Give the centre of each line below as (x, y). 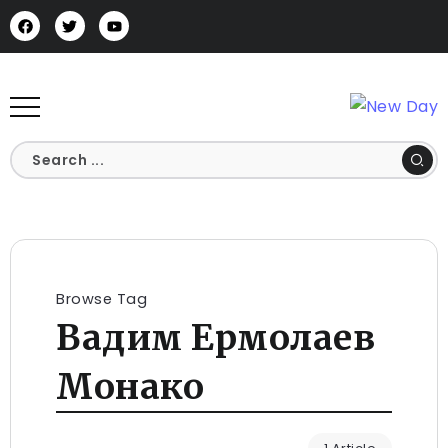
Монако (130, 387)
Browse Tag (101, 299)
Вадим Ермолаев (215, 338)
